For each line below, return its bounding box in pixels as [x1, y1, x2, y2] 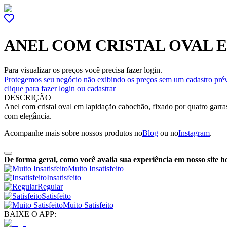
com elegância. [4, 111, 52, 120]
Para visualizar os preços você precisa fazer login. [4, 65, 162, 74]
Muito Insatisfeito [68, 164, 124, 173]
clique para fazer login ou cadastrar [4, 84, 116, 93]
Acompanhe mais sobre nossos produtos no [4, 128, 142, 137]
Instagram [178, 128, 210, 137]
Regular [37, 182, 63, 191]
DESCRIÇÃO [4, 93, 51, 102]
